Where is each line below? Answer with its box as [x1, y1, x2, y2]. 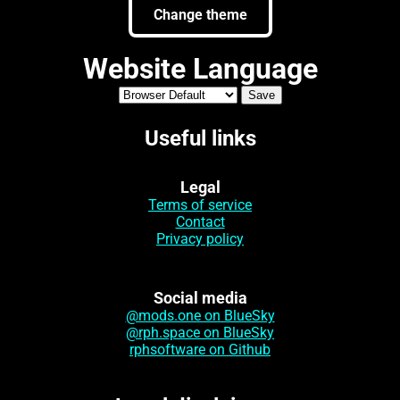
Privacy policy [156, 229, 244, 247]
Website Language [82, 51, 318, 86]
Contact [175, 212, 225, 230]
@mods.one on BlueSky [125, 306, 275, 324]
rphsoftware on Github [129, 340, 271, 358]
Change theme [153, 5, 247, 23]
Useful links [144, 125, 256, 151]
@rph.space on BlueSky [126, 323, 274, 341]
